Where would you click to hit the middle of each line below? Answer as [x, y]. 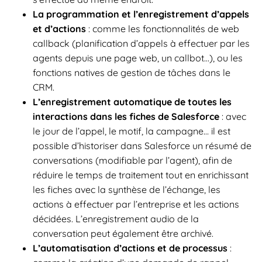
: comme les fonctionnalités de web [163, 28]
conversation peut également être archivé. [123, 233]
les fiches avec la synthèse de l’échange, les [127, 189]
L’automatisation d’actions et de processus [130, 248]
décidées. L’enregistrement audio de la [116, 218]
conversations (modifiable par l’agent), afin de [132, 160]
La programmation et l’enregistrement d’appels [141, 14]
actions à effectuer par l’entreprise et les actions [136, 204]
